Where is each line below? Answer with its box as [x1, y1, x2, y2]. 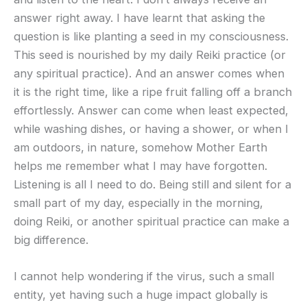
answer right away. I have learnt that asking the [14, 10, 265, 25]
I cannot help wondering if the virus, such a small [14, 269, 274, 284]
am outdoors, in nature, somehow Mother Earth [14, 140, 267, 154]
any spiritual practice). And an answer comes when [14, 66, 284, 80]
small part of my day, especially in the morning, [14, 195, 263, 210]
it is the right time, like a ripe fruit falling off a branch [14, 84, 292, 99]
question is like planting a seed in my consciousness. [14, 29, 288, 43]
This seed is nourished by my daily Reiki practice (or [14, 47, 286, 62]
